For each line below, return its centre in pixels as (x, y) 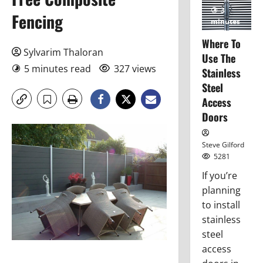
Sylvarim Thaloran (63, 53)
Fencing (37, 22)
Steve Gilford (223, 144)
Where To (221, 43)
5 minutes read (58, 69)
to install (221, 205)
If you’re (219, 175)
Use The (218, 58)
